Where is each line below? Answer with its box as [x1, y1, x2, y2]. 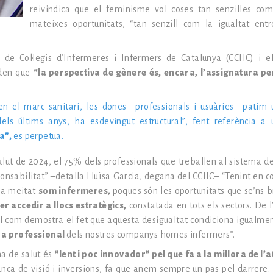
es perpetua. [12, 131, 64, 141]
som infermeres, [38, 186, 113, 196]
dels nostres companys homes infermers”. [66, 230, 235, 239]
